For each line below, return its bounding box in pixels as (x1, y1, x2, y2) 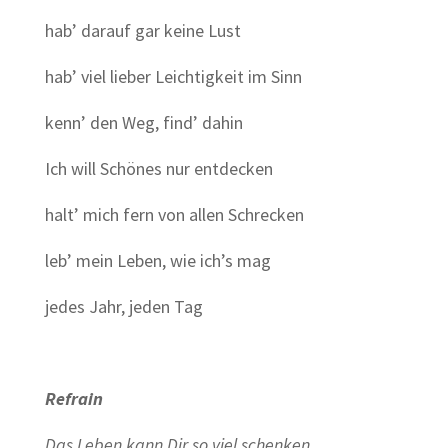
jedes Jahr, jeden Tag (44, 295, 203, 318)
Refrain (44, 387, 103, 410)
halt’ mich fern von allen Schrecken (44, 203, 304, 226)
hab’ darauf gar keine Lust (44, 19, 241, 42)
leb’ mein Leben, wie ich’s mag (44, 249, 271, 272)
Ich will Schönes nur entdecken (44, 157, 273, 180)
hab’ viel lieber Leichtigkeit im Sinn (44, 65, 302, 88)
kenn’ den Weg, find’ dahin (44, 111, 243, 134)
